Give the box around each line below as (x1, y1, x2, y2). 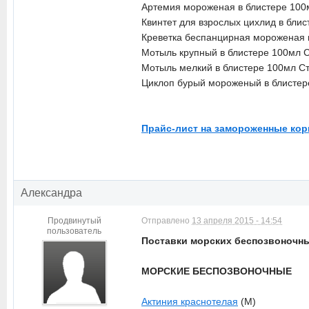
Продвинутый (47, 216, 101, 226)
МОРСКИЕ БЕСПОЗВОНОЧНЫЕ (141, 266, 292, 277)
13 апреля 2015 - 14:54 (192, 216, 282, 226)
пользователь (47, 226, 101, 236)
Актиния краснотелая (141, 296, 238, 307)
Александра (21, 187, 82, 199)
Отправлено (141, 216, 192, 226)
